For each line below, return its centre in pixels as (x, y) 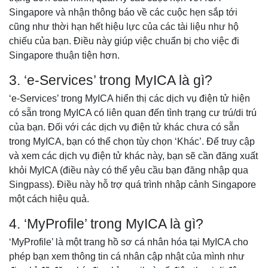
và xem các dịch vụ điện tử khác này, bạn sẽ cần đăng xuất (133, 156)
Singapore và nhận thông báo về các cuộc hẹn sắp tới (123, 13)
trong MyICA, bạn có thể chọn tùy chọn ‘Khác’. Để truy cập (132, 142)
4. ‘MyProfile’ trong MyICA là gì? (108, 224)
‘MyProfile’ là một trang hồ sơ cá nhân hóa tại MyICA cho (129, 242)
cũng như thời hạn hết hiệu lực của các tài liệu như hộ (124, 27)
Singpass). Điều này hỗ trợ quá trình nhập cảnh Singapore (133, 185)
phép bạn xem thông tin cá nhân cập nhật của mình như (127, 257)
